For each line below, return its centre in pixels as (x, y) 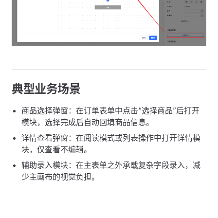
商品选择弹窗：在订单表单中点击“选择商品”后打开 (110, 110)
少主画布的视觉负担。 (60, 176)
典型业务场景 (46, 89)
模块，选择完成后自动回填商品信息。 (88, 122)
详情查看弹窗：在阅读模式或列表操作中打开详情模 (111, 137)
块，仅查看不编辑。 (56, 149)
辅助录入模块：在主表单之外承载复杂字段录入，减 (111, 165)
